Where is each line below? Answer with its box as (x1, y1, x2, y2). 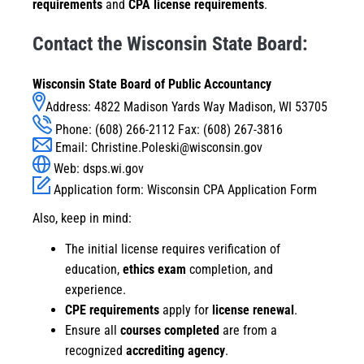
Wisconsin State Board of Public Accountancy (32, 76, 271, 93)
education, (65, 262, 123, 278)
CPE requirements (65, 302, 159, 318)
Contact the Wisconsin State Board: (32, 32, 308, 56)
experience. (65, 282, 126, 298)
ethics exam (123, 262, 186, 278)
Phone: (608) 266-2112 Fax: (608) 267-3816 (52, 122, 283, 138)
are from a (219, 323, 277, 339)
